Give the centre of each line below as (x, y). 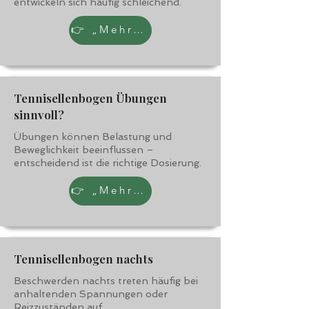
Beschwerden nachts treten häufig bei (106, 281)
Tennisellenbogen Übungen (90, 98)
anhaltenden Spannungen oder (91, 294)
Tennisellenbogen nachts (83, 259)
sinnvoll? (39, 114)
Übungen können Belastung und (93, 137)
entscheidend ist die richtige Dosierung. (108, 163)
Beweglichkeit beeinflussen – (84, 150)
